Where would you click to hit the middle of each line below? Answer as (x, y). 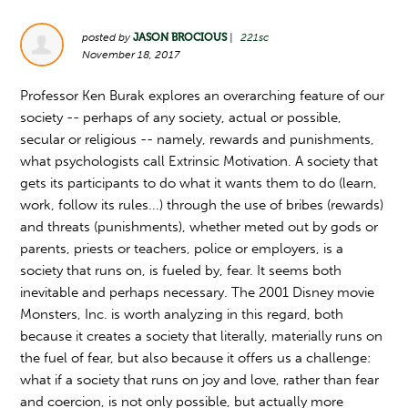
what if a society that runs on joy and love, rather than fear (200, 380)
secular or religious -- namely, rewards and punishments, (198, 139)
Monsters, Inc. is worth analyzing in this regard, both (182, 314)
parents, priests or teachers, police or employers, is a (182, 249)
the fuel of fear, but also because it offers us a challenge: (196, 358)
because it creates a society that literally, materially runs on (202, 336)
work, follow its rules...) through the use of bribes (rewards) (202, 205)
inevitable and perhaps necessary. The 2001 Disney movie (198, 292)
